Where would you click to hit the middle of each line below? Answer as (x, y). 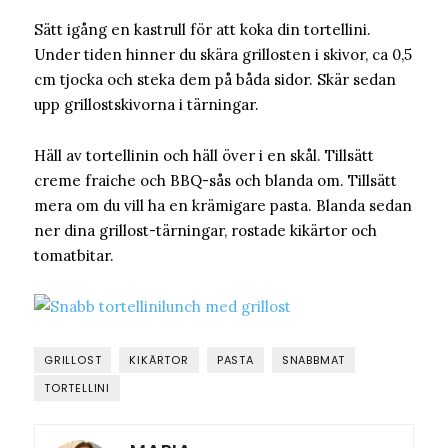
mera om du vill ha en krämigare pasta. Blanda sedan (223, 206)
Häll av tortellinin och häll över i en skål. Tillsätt (204, 156)
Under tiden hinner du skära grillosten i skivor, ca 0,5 (223, 55)
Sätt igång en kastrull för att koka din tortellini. (202, 30)
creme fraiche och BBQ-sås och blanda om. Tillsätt (215, 181)
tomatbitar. (74, 256)
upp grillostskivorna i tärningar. (146, 105)
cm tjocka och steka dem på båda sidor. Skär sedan (215, 80)
